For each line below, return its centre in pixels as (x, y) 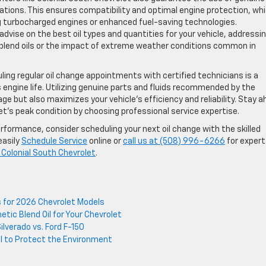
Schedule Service (54, 141)
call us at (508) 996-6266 (174, 141)
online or (105, 141)
